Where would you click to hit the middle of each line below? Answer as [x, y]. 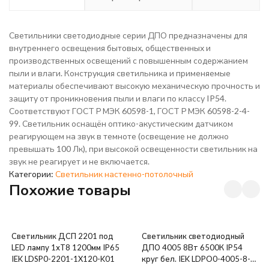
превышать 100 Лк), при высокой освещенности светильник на [133, 149]
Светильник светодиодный [193, 236]
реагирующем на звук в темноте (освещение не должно [119, 136]
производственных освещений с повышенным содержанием [128, 60]
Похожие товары [70, 189]
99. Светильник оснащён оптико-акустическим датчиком [121, 123]
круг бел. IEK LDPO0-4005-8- [196, 259]
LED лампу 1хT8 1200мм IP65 [65, 247]
